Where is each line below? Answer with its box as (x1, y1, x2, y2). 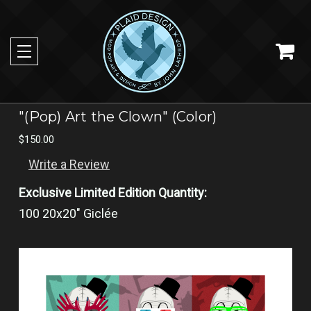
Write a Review (28, 156, 110, 171)
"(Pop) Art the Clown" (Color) (19, 108, 217, 125)
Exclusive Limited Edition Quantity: (19, 185, 207, 200)
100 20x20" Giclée (19, 205, 118, 221)
